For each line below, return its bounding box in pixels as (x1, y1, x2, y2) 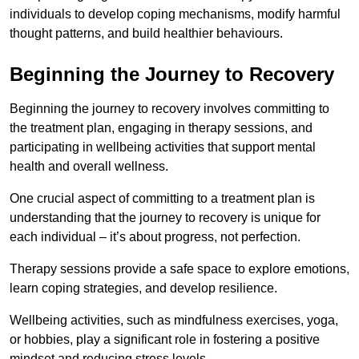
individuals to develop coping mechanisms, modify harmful (10, 6, 341, 21)
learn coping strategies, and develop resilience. (10, 280, 277, 295)
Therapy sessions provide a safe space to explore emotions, (10, 261, 349, 276)
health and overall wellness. (10, 159, 168, 173)
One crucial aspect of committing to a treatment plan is (10, 191, 315, 205)
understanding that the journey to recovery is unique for (10, 210, 321, 224)
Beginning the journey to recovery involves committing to (10, 101, 329, 115)
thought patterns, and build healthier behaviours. (10, 26, 283, 40)
